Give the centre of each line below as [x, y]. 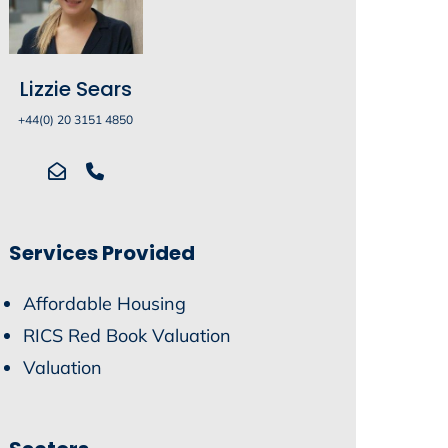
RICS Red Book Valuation [127, 336]
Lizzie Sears [75, 89]
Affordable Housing [105, 304]
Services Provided [102, 253]
